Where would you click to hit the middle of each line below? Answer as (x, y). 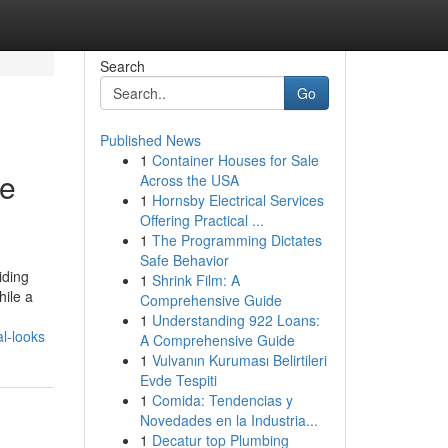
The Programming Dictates (236, 240)
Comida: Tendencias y (222, 400)
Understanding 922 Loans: (235, 320)
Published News (150, 140)
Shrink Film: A (195, 280)
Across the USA (189, 180)
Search (122, 66)
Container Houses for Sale (235, 160)
